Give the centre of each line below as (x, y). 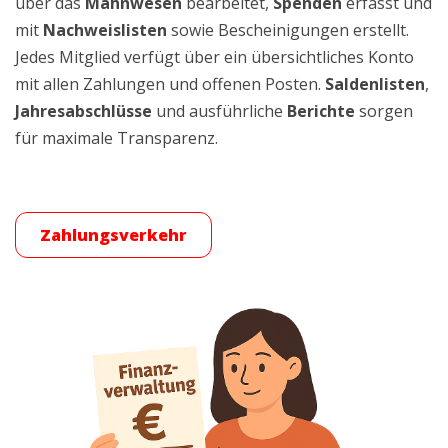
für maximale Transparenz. (116, 138)
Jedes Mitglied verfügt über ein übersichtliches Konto (214, 57)
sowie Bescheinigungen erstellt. (288, 30)
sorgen (384, 111)
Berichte (321, 111)
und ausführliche (219, 111)
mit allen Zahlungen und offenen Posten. (170, 84)
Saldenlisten (375, 84)
